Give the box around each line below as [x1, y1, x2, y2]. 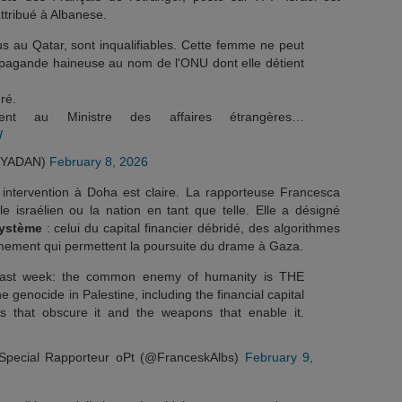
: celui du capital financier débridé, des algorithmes [41, 221, 341, 235]
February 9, [244, 350, 314, 364]
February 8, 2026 [49, 154, 148, 169]
